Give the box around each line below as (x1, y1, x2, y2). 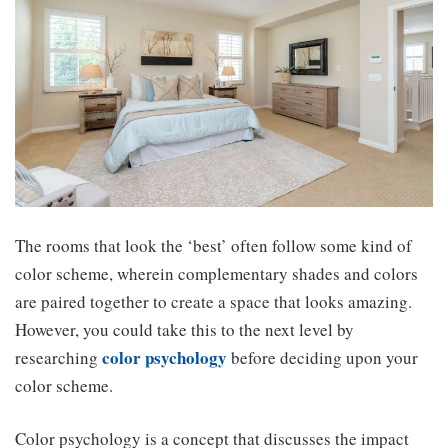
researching (15, 346, 102, 370)
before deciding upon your (227, 346, 418, 370)
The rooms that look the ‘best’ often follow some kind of (15, 234, 412, 258)
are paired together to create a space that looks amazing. (15, 290, 412, 314)
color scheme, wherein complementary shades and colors (15, 262, 418, 286)
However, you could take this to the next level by (15, 318, 354, 342)
